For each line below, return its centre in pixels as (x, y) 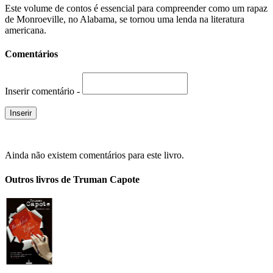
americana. (26, 30)
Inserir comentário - (44, 91)
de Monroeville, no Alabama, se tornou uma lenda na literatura (125, 19)
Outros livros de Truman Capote (72, 179)
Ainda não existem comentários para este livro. (94, 155)
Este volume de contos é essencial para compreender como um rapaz (136, 8)
